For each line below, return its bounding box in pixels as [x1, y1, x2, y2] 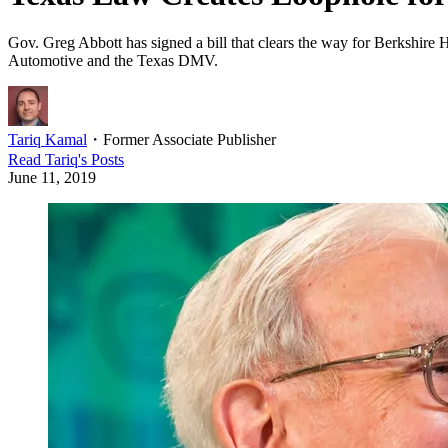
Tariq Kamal [8, 130, 87, 148]
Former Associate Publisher [103, 130, 276, 148]
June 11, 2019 [8, 168, 96, 186]
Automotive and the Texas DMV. [8, 51, 218, 69]
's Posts [78, 150, 124, 168]
